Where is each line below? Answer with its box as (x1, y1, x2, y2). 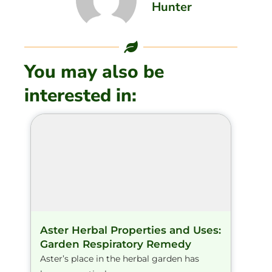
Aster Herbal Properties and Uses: (40, 223, 221, 236)
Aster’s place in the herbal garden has (40, 253, 199, 264)
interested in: (24, 83, 137, 108)
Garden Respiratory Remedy (40, 237, 191, 250)
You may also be (24, 59, 164, 84)
